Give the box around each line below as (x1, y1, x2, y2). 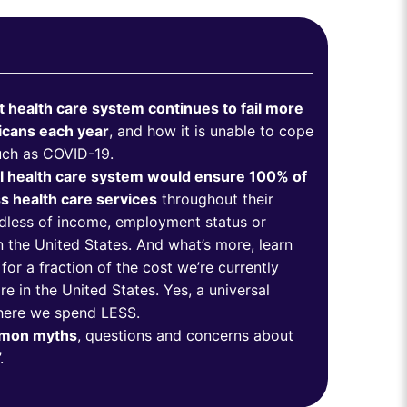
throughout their (156, 190, 273, 209)
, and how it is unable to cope (108, 122, 313, 141)
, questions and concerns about (76, 326, 293, 345)
